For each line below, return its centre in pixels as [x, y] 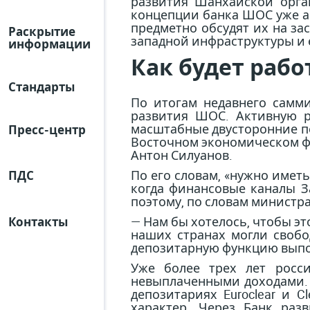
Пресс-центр [47, 130]
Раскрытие [42, 31]
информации [49, 44]
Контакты [38, 222]
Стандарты [42, 87]
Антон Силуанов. [182, 155]
